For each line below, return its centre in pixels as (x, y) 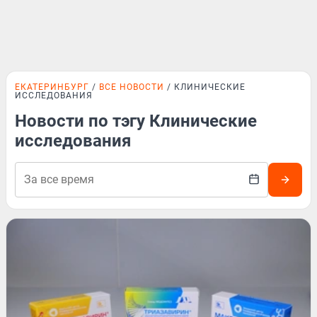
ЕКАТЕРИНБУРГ (52, 87)
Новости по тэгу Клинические (136, 121)
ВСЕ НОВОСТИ (132, 87)
